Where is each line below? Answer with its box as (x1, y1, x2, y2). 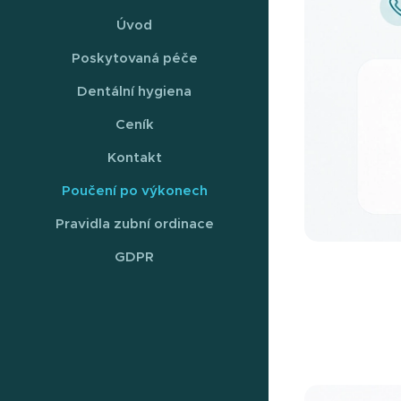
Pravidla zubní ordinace (55, 214, 214, 232)
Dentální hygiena (77, 81, 192, 99)
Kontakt (107, 148, 162, 166)
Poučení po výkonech (61, 181, 208, 199)
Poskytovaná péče (71, 48, 198, 66)
